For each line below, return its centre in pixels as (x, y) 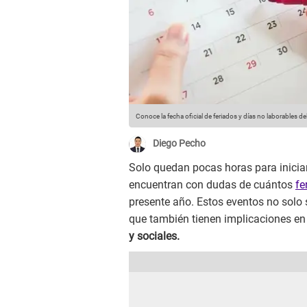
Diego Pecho (179, 144)
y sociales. (154, 236)
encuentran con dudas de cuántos (212, 185)
